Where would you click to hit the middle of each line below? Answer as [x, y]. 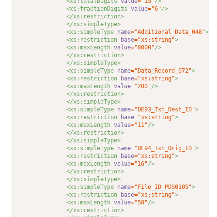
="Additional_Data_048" [168, 32]
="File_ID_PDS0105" [162, 187]
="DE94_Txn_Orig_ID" [163, 148]
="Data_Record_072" [162, 71]
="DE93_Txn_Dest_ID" [163, 110]
